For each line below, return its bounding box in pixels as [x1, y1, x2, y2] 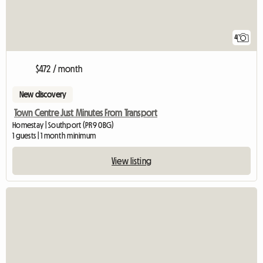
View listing [112, 156, 151, 166]
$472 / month [36, 64, 82, 74]
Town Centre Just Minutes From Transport [14, 108, 158, 118]
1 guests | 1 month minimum [12, 131, 96, 140]
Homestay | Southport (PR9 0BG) [12, 121, 114, 130]
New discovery [19, 90, 66, 99]
